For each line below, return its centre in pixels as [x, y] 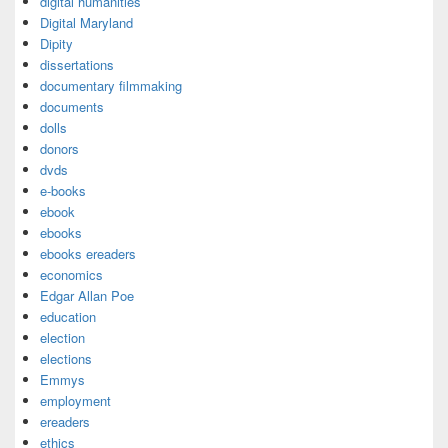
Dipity [56, 43]
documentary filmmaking [111, 85]
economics [71, 274]
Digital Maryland [86, 22]
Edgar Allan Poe [87, 295]
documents [72, 106]
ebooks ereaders [88, 253]
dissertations [77, 64]
